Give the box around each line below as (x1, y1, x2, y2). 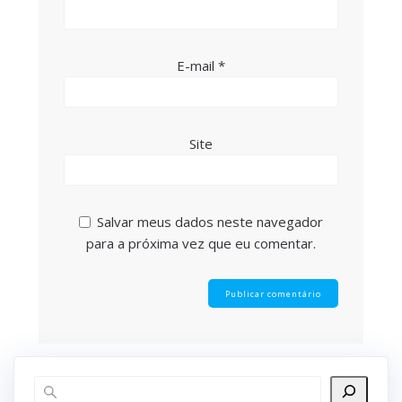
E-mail (177, 57, 218, 75)
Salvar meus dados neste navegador (97, 213, 323, 232)
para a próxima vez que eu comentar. (86, 234, 316, 253)
